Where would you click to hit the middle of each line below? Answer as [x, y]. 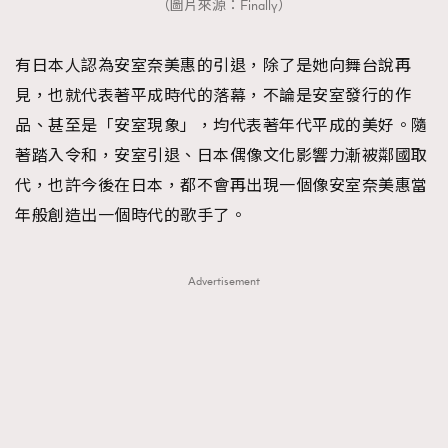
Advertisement [224, 281]
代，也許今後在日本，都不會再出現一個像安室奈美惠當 [221, 185]
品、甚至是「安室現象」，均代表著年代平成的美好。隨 [221, 125]
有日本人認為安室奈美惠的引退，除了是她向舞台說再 [213, 65]
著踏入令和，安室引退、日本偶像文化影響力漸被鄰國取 [221, 155]
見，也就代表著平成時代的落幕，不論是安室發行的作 [213, 95]
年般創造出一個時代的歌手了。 [130, 215]
